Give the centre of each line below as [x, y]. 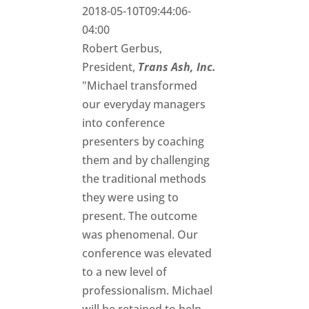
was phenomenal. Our [140, 235]
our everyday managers [144, 104]
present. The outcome [140, 216]
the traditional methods [144, 179]
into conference [124, 123]
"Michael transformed [140, 86]
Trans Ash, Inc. [177, 67]
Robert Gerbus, [122, 49]
